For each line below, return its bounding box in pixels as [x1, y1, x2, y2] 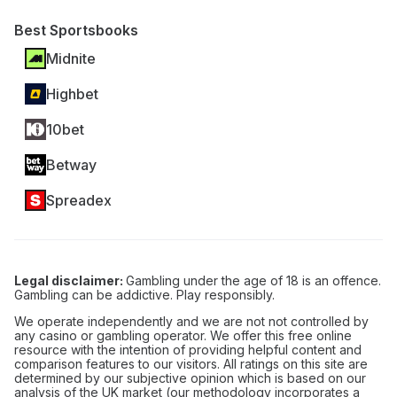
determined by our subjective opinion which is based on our [14, 370, 366, 385]
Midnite [46, 50, 96, 67]
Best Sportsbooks [14, 21, 138, 39]
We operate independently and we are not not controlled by [14, 314, 369, 329]
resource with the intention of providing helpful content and [14, 342, 362, 357]
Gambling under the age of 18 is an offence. [126, 273, 381, 288]
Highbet [46, 85, 98, 103]
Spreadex [46, 191, 112, 209]
